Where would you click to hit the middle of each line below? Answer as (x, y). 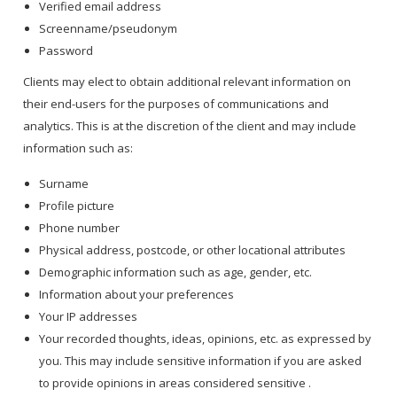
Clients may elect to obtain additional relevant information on (187, 82)
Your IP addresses (90, 317)
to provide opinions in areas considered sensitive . (177, 383)
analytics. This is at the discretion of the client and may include (190, 126)
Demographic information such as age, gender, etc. (177, 272)
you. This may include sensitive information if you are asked (201, 361)
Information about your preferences (138, 295)
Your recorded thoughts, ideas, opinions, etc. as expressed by (206, 339)
